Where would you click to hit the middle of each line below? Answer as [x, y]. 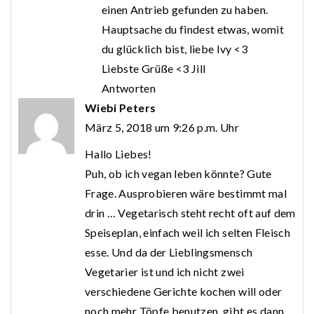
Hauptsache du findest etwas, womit [193, 29]
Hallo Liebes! [118, 154]
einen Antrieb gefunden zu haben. [185, 10]
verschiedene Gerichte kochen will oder [184, 292]
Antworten [129, 88]
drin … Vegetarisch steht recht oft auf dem [190, 213]
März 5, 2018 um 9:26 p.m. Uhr [162, 128]
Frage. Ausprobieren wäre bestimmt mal [186, 193]
